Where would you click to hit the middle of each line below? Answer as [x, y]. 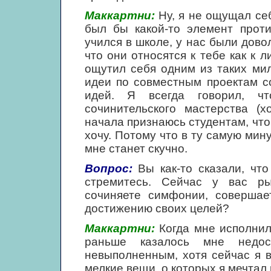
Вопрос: [108, 168]
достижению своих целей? [157, 208]
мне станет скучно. [136, 149]
